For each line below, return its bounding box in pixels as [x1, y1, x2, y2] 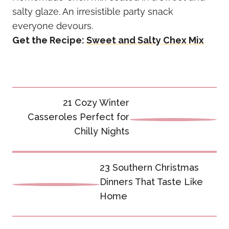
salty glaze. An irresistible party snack [12, 6, 173, 17]
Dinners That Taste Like [100, 176, 203, 188]
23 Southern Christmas [100, 162, 199, 173]
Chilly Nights [74, 126, 129, 137]
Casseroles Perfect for [28, 111, 129, 123]
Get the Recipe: [12, 35, 86, 46]
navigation [12, 110, 84, 127]
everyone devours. [12, 20, 93, 32]
